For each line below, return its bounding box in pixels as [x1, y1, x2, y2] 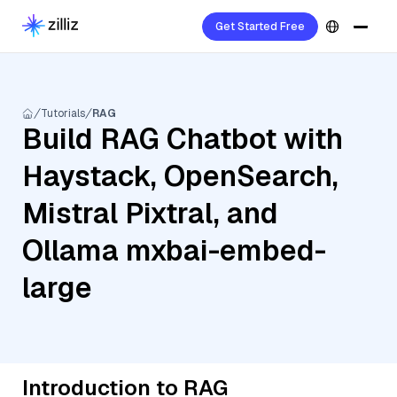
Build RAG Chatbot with [22, 121, 343, 157]
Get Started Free [215, 19, 305, 34]
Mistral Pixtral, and [22, 195, 278, 231]
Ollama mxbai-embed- [22, 232, 326, 269]
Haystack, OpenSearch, [22, 158, 339, 194]
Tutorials [41, 106, 85, 121]
